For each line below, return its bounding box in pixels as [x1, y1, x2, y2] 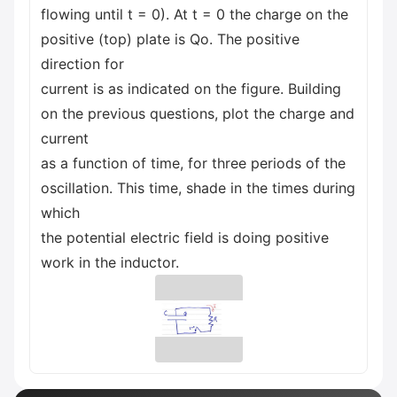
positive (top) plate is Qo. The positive [41, 30, 300, 48]
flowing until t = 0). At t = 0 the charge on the [41, 5, 348, 23]
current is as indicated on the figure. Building [41, 80, 341, 97]
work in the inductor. [41, 253, 179, 271]
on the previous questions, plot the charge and [41, 105, 354, 122]
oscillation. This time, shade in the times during [41, 179, 355, 197]
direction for [41, 55, 124, 73]
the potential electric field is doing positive [41, 229, 329, 246]
